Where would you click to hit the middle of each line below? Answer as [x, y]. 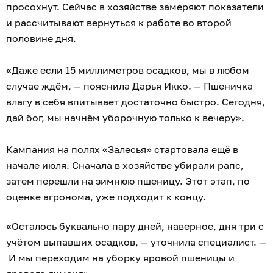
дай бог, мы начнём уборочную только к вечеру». [125, 117]
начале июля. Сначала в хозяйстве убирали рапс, [125, 165]
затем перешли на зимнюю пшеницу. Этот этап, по [128, 181]
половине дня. [41, 38]
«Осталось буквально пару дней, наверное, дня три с [135, 226]
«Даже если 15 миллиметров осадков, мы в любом [128, 70]
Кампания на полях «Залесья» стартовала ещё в [122, 149]
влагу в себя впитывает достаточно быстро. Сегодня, [136, 101]
